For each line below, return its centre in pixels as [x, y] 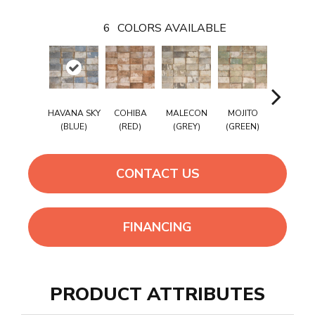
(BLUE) [74, 127]
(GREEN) [243, 127]
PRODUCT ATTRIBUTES [157, 295]
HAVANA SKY [74, 114]
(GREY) [186, 127]
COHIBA [130, 114]
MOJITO [243, 114]
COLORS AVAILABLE [172, 28]
